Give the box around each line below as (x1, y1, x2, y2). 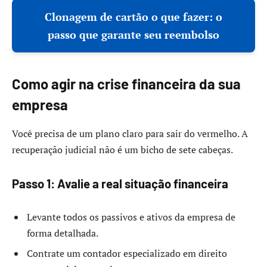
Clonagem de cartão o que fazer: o (45, 10, 222, 24)
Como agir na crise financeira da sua (12, 75, 241, 93)
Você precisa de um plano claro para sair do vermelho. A (12, 126, 248, 140)
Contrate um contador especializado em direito (27, 247, 227, 260)
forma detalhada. (27, 226, 98, 240)
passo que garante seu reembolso (48, 27, 219, 42)
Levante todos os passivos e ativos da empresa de (27, 210, 235, 224)
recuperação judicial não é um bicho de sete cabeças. (12, 142, 233, 156)
